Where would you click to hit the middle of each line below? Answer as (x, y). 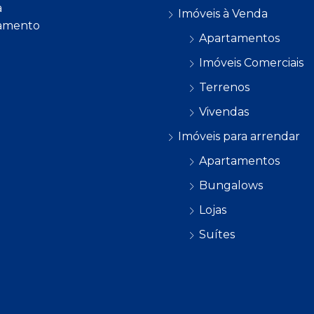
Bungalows (231, 185)
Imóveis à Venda (223, 13)
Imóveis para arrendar (239, 136)
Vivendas (224, 111)
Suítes (217, 234)
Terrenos (224, 87)
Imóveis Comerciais (251, 62)
